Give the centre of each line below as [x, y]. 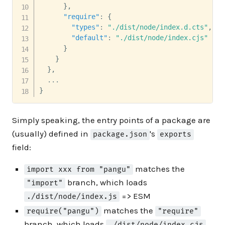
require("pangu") [63, 211]
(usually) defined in [51, 134]
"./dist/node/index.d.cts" [157, 27]
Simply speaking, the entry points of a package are [111, 120]
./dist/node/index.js [72, 196]
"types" [85, 27]
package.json [120, 135]
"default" [89, 37]
